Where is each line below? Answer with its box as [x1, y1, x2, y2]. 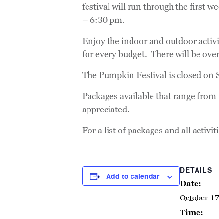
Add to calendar [106, 171, 159, 181]
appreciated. [82, 104, 130, 115]
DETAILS [180, 165, 212, 175]
